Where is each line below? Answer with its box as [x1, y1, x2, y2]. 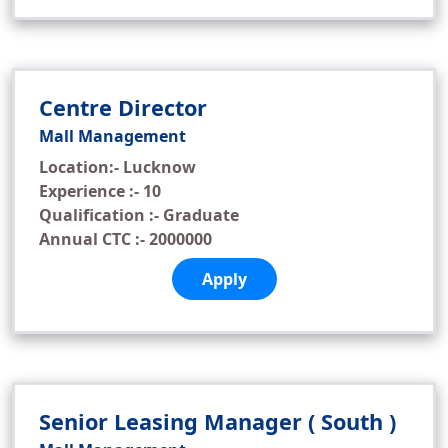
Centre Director [39, 93, 207, 122]
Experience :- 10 [39, 180, 161, 202]
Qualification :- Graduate [39, 204, 239, 226]
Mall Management [39, 125, 186, 147]
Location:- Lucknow [39, 156, 196, 178]
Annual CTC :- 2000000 [39, 228, 212, 250]
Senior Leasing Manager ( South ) [39, 407, 396, 436]
